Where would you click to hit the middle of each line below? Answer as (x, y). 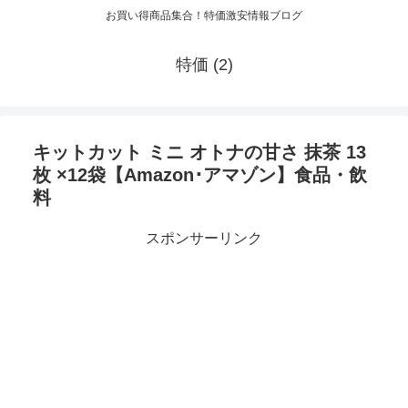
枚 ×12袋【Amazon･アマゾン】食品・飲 (200, 175)
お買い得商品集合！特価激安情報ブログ (204, 16)
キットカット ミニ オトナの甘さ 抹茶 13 (199, 153)
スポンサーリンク (204, 239)
